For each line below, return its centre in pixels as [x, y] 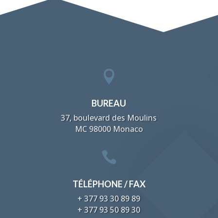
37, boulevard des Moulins [109, 118]
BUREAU [109, 103]
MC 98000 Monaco [109, 129]
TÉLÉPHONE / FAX [109, 184]
